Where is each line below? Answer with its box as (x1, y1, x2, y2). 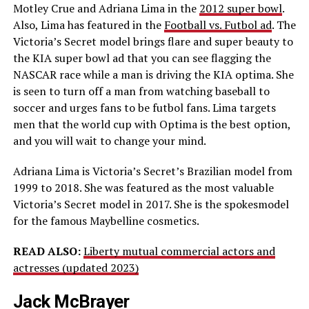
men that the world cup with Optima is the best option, (12, 117, 290, 132)
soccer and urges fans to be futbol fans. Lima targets (12, 100, 276, 116)
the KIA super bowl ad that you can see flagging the (12, 50, 271, 66)
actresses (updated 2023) (12, 260, 139, 276)
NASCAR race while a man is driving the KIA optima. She (12, 67, 294, 83)
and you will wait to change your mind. (12, 133, 206, 149)
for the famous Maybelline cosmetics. (12, 213, 199, 229)
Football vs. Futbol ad (163, 17, 272, 33)
